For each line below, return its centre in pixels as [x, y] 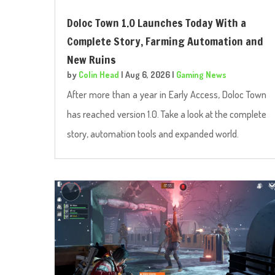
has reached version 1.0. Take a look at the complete [167, 114]
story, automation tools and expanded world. [153, 134]
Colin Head [99, 74]
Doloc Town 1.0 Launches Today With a [157, 22]
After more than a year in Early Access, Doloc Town [167, 94]
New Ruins [92, 59]
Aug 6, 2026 [148, 74]
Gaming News [202, 74]
